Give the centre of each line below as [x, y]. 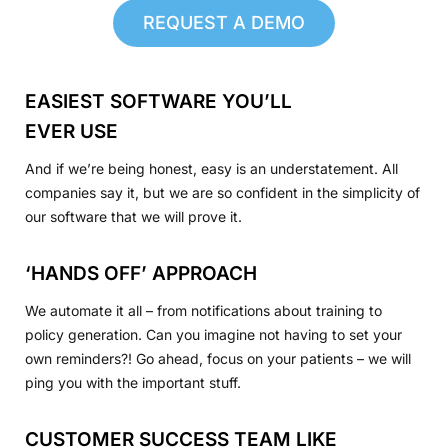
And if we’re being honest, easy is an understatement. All [211, 168]
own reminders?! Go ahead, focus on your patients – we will [218, 358]
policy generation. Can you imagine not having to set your [213, 334]
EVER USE [71, 131]
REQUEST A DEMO [224, 22]
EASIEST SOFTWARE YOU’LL [158, 101]
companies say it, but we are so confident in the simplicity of [222, 192]
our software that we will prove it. [133, 216]
